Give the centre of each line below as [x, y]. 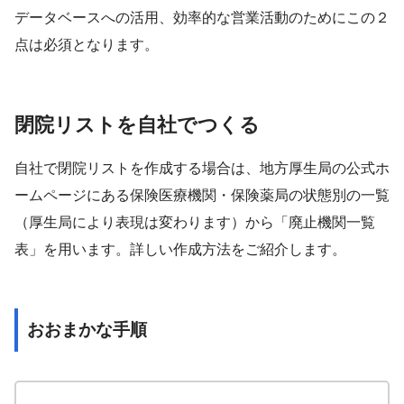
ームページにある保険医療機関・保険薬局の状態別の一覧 [202, 195]
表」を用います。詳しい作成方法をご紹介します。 [180, 249]
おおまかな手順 [87, 329]
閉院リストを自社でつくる [137, 124]
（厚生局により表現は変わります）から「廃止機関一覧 [195, 222]
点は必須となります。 [87, 44]
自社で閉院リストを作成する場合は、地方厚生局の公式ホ [202, 168]
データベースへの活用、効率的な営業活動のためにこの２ [202, 17]
